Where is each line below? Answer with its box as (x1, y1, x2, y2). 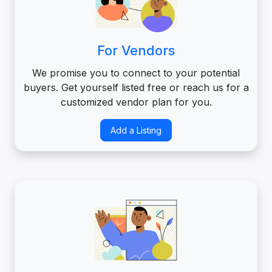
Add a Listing (110, 124, 161, 135)
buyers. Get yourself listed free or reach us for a (23, 81, 249, 94)
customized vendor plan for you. (60, 96, 212, 109)
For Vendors (97, 42, 175, 59)
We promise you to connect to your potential (32, 67, 240, 80)
